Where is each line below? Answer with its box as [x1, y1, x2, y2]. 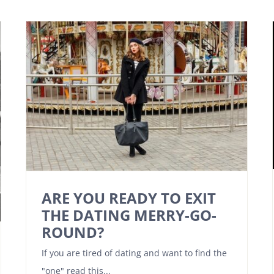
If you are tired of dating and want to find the [42, 246, 227, 259]
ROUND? [42, 221, 104, 242]
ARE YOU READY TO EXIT [42, 187, 216, 208]
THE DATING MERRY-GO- [42, 204, 217, 225]
